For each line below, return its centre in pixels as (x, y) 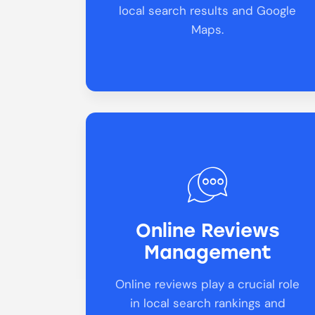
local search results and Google (208, 10)
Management (207, 253)
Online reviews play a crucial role (208, 284)
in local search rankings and (207, 303)
